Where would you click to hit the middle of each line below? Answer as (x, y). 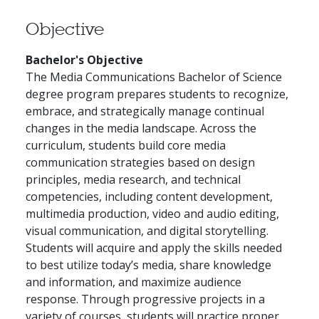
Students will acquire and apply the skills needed (154, 247)
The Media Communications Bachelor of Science (154, 77)
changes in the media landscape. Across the (141, 128)
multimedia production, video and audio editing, (152, 213)
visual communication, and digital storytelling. (147, 230)
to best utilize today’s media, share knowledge (148, 265)
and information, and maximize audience (134, 282)
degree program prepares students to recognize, (157, 94)
